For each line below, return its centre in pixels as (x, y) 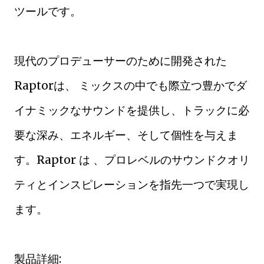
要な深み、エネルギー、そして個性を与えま (126, 135)
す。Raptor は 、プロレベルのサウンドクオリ (132, 160)
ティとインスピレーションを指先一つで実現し (132, 184)
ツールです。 (48, 11)
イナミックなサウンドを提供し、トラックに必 (132, 110)
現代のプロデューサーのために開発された (121, 61)
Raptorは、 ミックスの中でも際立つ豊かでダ (131, 85)
